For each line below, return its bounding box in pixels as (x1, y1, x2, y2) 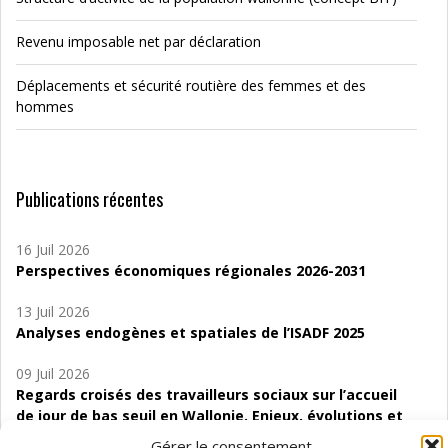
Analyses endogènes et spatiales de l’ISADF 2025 (16, 323, 365, 342)
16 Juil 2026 (16, 240, 90, 259)
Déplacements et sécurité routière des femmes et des (16, 76, 366, 95)
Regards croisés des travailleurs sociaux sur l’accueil (16, 385, 397, 404)
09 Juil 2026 (16, 364, 90, 383)
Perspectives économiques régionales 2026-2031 (16, 261, 366, 280)
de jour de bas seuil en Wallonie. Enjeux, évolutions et (16, 406, 403, 425)
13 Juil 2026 (16, 302, 90, 321)
